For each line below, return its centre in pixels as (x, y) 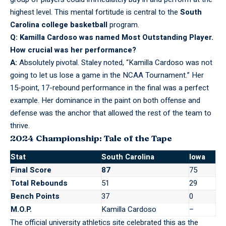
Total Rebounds (39, 183)
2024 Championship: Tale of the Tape (91, 138)
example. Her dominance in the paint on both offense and (105, 100)
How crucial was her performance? (73, 50)
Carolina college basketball (59, 24)
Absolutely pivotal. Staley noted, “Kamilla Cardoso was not (115, 62)
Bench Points (35, 196)
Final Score (31, 170)
